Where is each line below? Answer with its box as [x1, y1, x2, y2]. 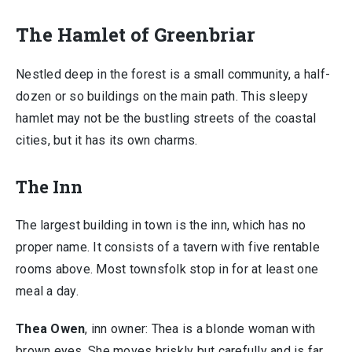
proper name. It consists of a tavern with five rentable [16, 240, 320, 255]
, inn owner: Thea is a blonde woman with [85, 321, 316, 336]
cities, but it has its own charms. [16, 133, 198, 148]
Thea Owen [16, 321, 86, 336]
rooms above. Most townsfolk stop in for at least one [16, 262, 318, 277]
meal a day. [16, 284, 79, 299]
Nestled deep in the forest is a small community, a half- [16, 67, 330, 82]
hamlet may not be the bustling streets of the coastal [16, 111, 317, 126]
